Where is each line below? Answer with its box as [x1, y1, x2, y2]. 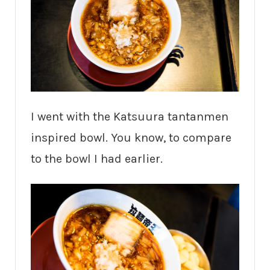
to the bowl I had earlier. [31, 152, 163, 166]
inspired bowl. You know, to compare [31, 131, 231, 145]
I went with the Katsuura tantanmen [31, 110, 228, 124]
